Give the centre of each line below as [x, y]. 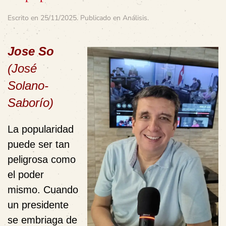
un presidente [38, 205]
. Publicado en [100, 18]
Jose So [31, 51]
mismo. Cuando [43, 190]
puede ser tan [39, 144]
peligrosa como [42, 159]
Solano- [28, 86]
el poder [26, 175]
